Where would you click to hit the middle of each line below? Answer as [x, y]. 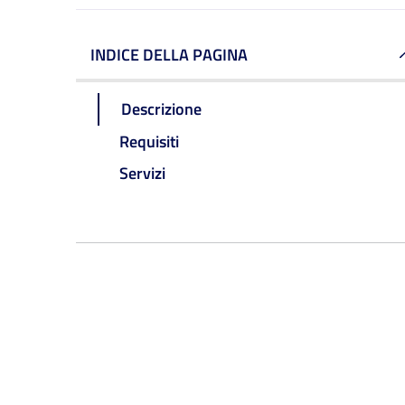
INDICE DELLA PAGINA [169, 55]
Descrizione [161, 108]
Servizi [142, 174]
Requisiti [149, 141]
